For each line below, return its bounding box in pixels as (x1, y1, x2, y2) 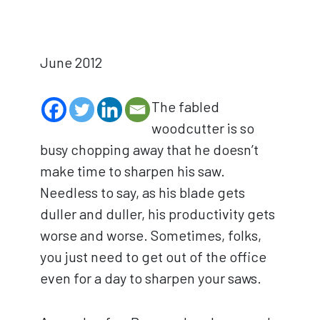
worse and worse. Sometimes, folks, (40, 226, 261, 244)
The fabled (151, 97, 219, 115)
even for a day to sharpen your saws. (40, 269, 261, 286)
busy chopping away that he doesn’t (40, 140, 259, 158)
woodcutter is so (151, 119, 254, 136)
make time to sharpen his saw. (40, 161, 225, 179)
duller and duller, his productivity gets (40, 204, 275, 222)
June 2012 (40, 53, 102, 71)
